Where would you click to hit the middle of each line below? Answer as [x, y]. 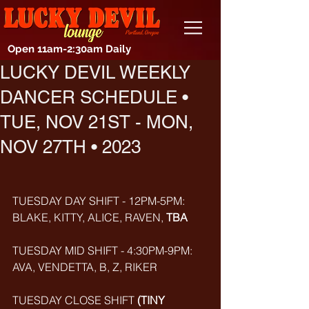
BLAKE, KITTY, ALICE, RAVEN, [89, 217]
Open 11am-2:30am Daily [69, 49]
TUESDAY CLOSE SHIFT [75, 300]
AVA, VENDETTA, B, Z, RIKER [85, 267]
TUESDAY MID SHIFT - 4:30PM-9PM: [104, 250]
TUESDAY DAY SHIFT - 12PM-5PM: [100, 201]
